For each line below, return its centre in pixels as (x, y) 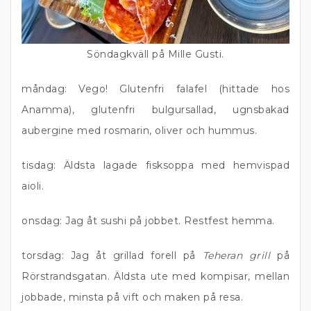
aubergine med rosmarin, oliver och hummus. (139, 131)
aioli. (33, 186)
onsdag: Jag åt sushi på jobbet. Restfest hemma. (148, 221)
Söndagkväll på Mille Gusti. (155, 54)
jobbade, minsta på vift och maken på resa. (132, 297)
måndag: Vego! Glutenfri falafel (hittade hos (155, 89)
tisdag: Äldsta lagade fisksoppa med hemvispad (155, 165)
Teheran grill (236, 255)
